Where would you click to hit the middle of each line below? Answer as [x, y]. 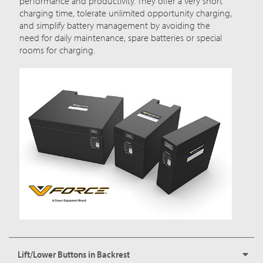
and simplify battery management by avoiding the [115, 25]
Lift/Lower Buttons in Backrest [74, 254]
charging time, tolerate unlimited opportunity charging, [126, 13]
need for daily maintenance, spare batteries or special [121, 37]
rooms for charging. [57, 50]
